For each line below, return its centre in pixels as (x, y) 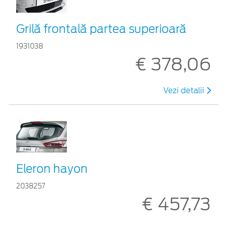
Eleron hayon (52, 168)
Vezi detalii (185, 90)
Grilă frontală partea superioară (101, 29)
